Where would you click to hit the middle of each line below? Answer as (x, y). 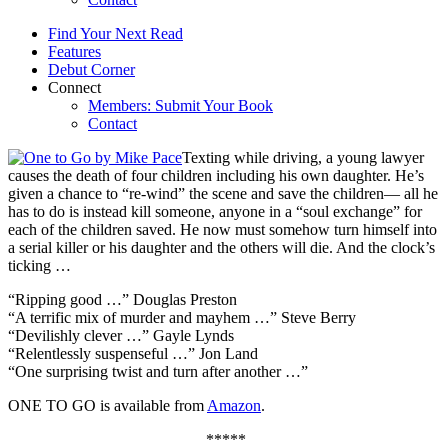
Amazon (234, 405)
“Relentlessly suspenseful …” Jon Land (133, 353)
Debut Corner (91, 69)
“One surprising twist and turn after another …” (158, 371)
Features (74, 51)
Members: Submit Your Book (180, 105)
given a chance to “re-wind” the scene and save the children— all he (223, 193)
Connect (74, 87)
